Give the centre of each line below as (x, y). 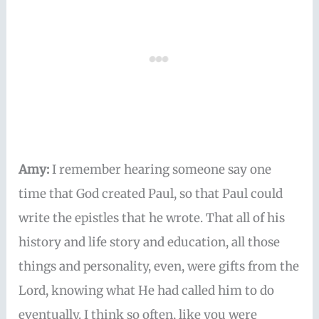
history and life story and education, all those (150, 242)
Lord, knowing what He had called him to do (147, 290)
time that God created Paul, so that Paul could (151, 193)
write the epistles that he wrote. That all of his (152, 218)
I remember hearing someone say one (162, 169)
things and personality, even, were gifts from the (159, 266)
